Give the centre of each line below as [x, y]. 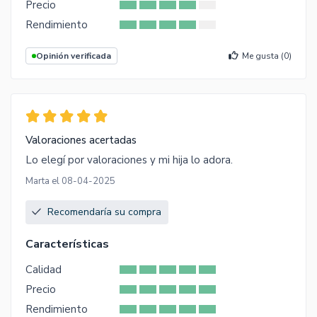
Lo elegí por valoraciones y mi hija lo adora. [129, 160]
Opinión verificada [74, 56]
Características [67, 244]
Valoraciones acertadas [81, 140]
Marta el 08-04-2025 [70, 181]
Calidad [44, 269]
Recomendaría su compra [104, 212]
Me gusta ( [263, 56]
